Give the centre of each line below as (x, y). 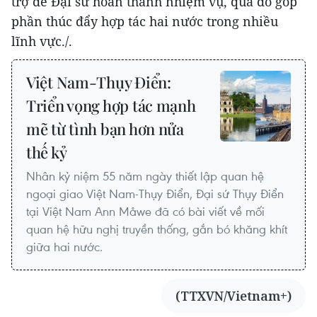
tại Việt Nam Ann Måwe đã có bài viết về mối (145, 212)
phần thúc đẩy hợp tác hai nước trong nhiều (145, 22)
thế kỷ (47, 152)
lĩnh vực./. (42, 41)
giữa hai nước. (64, 247)
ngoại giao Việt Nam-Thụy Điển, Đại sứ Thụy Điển (155, 194)
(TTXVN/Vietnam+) (234, 296)
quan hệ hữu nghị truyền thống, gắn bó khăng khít (157, 229)
